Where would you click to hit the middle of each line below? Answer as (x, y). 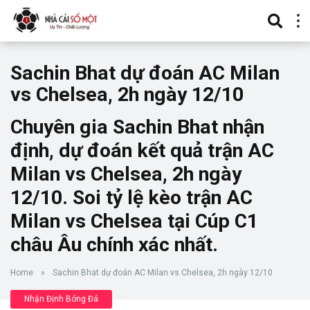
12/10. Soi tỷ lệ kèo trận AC (131, 198)
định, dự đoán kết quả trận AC (142, 151)
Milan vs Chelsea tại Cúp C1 (134, 221)
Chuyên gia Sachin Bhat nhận (137, 127)
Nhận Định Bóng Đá (61, 299)
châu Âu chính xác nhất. (114, 245)
